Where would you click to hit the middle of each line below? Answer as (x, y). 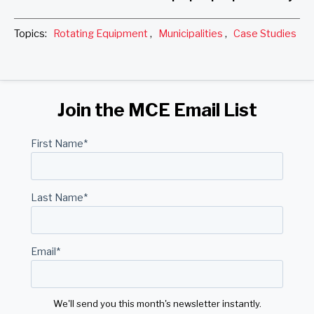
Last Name (57, 198)
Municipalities (191, 34)
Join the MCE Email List (157, 110)
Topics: (33, 34)
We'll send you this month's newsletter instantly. (157, 304)
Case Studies (265, 34)
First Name (57, 144)
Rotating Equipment (101, 34)
